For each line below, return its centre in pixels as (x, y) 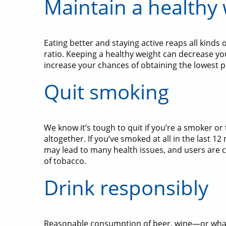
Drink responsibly (126, 187)
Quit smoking (106, 92)
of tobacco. (65, 161)
